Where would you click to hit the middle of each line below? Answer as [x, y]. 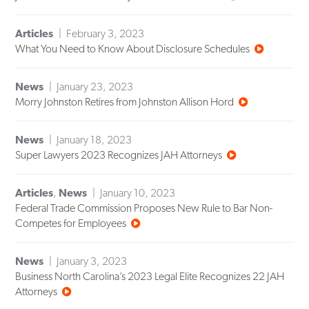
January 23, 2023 [95, 87]
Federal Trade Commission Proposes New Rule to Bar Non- [144, 208]
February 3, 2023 [106, 34]
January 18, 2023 [94, 140]
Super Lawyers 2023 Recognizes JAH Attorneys [119, 155]
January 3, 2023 [92, 261]
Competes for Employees [71, 223]
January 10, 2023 [138, 193]
